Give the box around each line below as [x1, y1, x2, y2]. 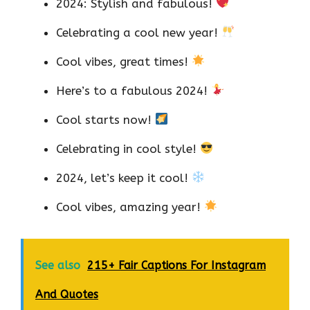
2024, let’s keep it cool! [56, 170, 192, 185]
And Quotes [35, 288, 98, 302]
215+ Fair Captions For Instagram [87, 259, 266, 273]
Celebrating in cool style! [56, 141, 200, 156]
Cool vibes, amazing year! [56, 199, 204, 214]
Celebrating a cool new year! [56, 25, 221, 39]
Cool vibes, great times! [56, 54, 192, 69]
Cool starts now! [56, 112, 155, 127]
